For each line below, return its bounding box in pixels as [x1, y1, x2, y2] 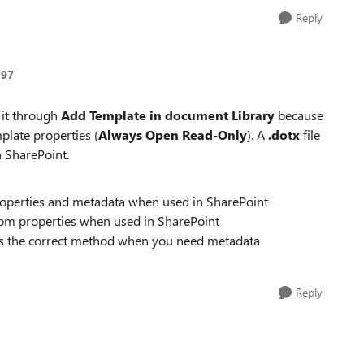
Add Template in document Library [61, 106, 278, 123]
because [278, 106, 323, 123]
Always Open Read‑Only [98, 126, 247, 143]
